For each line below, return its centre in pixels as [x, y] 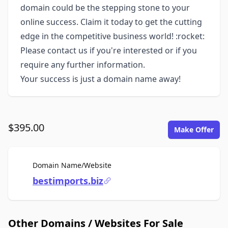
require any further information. [83, 65]
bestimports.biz [68, 181]
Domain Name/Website [72, 165]
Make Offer [194, 130]
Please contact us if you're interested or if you [109, 50]
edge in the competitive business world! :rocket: [112, 36]
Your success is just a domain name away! [101, 79]
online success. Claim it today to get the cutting [111, 22]
